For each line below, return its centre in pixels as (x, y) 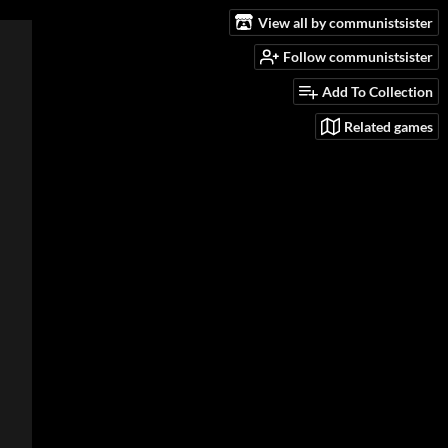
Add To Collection (377, 92)
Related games (388, 126)
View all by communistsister (345, 22)
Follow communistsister (358, 57)
